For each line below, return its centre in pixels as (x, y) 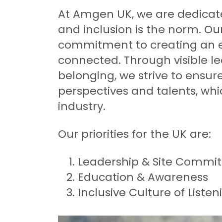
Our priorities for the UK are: (135, 134)
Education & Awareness (143, 177)
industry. (82, 106)
